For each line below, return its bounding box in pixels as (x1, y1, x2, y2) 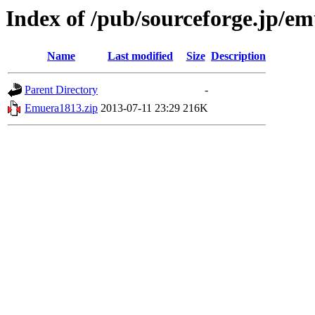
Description (211, 50, 266, 63)
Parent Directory (25, 84, 98, 96)
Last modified (108, 50, 173, 63)
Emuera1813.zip (25, 102, 98, 115)
